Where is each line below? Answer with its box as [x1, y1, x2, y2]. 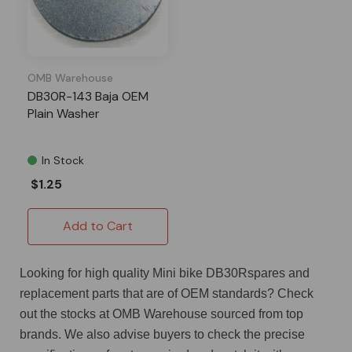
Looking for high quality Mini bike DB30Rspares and [20, 266, 310, 280]
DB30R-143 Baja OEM [27, 87, 148, 104]
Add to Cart [63, 217, 133, 234]
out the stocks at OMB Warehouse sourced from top [20, 306, 303, 321]
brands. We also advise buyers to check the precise [20, 327, 305, 341]
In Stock [42, 152, 84, 167]
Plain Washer [27, 104, 100, 122]
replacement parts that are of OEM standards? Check [20, 286, 313, 300]
